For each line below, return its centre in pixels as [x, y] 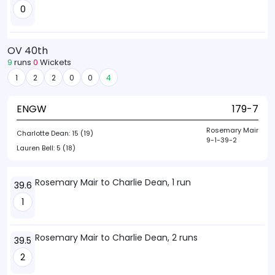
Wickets [55, 62]
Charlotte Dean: [44, 133]
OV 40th [28, 51]
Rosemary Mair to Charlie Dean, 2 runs [116, 238]
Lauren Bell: [37, 148]
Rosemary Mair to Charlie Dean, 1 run [113, 182]
